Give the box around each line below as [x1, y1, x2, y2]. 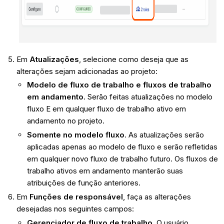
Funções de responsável [29, 191, 123, 201]
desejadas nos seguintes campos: [16, 203, 134, 213]
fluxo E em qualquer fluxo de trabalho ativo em [26, 104, 186, 114]
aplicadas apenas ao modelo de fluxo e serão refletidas [26, 142, 217, 152]
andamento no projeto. [26, 116, 104, 126]
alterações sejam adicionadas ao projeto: [16, 66, 157, 76]
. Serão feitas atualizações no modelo [83, 92, 212, 102]
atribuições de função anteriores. [26, 178, 140, 188]
